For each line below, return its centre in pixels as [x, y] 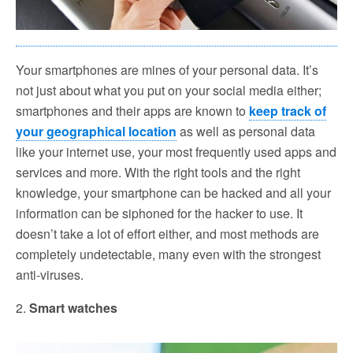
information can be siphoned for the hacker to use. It [159, 213]
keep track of [288, 110]
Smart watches [73, 307]
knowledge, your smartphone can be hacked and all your [173, 192]
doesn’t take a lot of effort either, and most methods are [167, 233]
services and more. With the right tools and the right [158, 172]
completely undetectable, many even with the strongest [168, 254]
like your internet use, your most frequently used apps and [176, 151]
